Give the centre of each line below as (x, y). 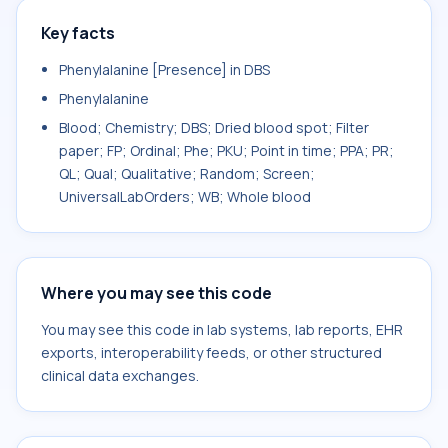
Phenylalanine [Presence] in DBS (164, 69)
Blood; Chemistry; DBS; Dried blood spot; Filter (214, 127)
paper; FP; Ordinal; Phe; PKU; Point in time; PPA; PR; (226, 150)
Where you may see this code (156, 293)
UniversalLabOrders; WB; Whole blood (185, 196)
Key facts (78, 33)
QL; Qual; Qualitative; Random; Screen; (187, 173)
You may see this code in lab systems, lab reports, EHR (222, 329)
